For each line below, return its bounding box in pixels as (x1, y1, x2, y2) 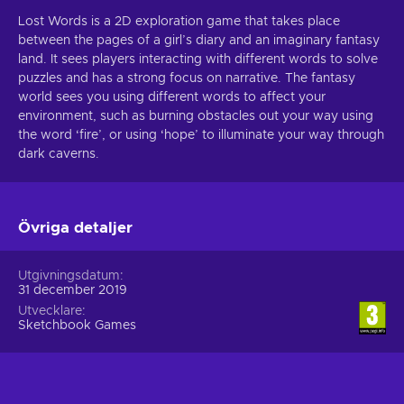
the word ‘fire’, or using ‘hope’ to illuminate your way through (18, 128, 384, 142)
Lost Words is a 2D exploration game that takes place (18, 14, 340, 28)
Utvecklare (18, 304, 82, 317)
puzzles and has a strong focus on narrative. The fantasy (18, 71, 355, 85)
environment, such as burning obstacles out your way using (18, 109, 373, 123)
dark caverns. (18, 147, 99, 161)
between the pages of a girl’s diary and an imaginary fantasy (18, 33, 380, 47)
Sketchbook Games (18, 318, 136, 332)
